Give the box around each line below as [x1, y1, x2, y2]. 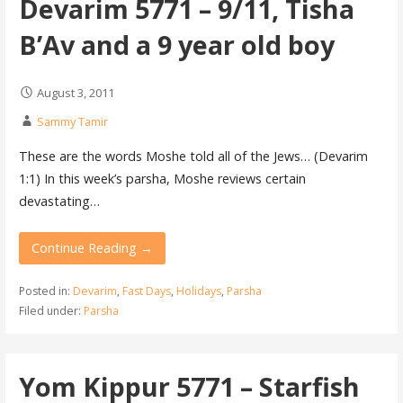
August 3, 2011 [36, 84, 114, 101]
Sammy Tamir [36, 112, 108, 130]
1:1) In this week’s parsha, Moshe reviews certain [18, 170, 306, 188]
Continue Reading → [31, 238, 153, 256]
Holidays [175, 282, 221, 299]
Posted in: [18, 282, 73, 299]
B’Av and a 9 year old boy [18, 27, 335, 63]
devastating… [18, 193, 100, 210]
